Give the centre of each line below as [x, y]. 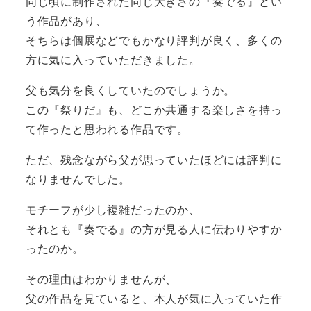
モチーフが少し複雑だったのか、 [113, 209]
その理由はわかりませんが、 [101, 278]
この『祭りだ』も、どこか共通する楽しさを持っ [154, 109]
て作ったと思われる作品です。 [107, 128]
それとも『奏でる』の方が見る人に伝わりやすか [154, 228]
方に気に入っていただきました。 [113, 59]
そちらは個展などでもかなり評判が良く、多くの [154, 40]
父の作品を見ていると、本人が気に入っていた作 [154, 298]
